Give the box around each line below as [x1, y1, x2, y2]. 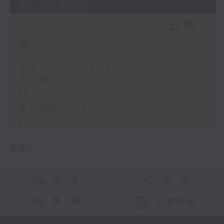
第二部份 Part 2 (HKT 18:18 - [18, 102, 172, 112]
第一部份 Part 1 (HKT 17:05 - [18, 74, 172, 84]
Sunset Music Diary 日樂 [18, 18, 197, 33]
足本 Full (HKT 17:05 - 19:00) [18, 60, 181, 70]
